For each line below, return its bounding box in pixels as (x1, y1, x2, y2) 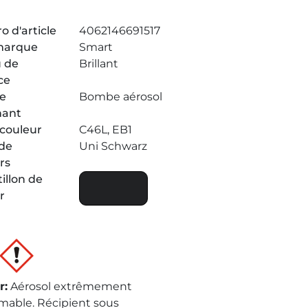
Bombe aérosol (78, 89, 162, 103)
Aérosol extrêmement (10, 279, 133, 293)
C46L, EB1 (78, 122, 132, 136)
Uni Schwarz (78, 139, 147, 153)
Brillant (78, 56, 118, 70)
